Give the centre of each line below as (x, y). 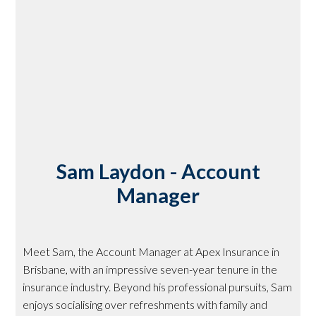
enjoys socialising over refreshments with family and (145, 304)
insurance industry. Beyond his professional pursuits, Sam (158, 286)
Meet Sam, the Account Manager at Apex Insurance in (151, 251)
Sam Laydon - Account (158, 171)
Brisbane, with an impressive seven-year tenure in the (150, 269)
